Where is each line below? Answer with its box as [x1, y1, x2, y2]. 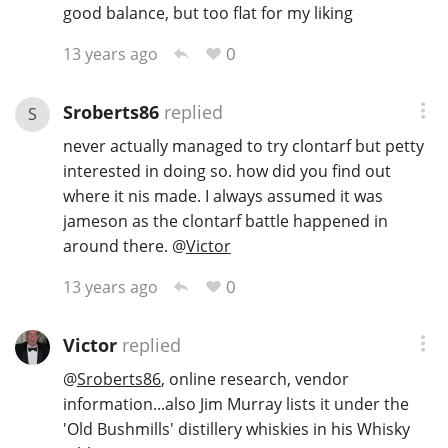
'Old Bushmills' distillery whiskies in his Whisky [62, 417, 410, 440]
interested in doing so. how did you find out [62, 159, 391, 182]
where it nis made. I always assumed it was [62, 184, 383, 207]
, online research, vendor [160, 367, 349, 390]
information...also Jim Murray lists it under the [62, 392, 409, 415]
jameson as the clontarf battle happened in [62, 209, 388, 232]
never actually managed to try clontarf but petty [62, 134, 424, 157]
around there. [62, 234, 172, 257]
